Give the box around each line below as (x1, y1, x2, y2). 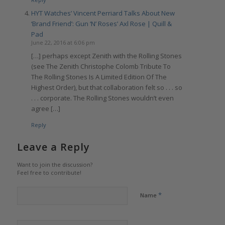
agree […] (31, 104, 60, 114)
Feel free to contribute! (17, 169, 81, 177)
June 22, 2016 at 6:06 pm (31, 39, 95, 47)
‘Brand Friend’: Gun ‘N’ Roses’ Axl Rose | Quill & (31, 19, 172, 29)
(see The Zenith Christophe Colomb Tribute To (31, 62, 171, 71)
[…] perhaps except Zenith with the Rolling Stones (31, 51, 182, 61)
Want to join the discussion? (17, 161, 92, 169)
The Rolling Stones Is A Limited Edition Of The (31, 72, 167, 82)
